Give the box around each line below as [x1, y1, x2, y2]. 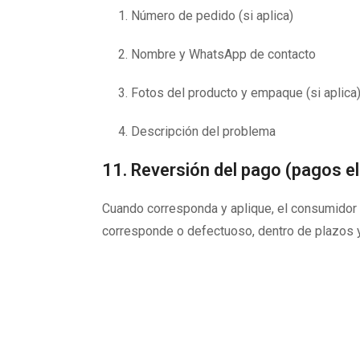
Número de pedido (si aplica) [131, 8, 293, 23]
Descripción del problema [131, 124, 276, 139]
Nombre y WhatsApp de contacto [131, 47, 316, 62]
